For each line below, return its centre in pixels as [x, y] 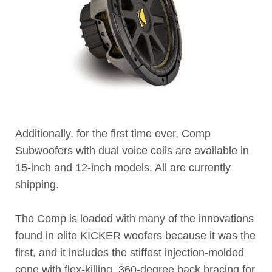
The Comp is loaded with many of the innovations [134, 219]
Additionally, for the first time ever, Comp [113, 134]
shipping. [37, 185]
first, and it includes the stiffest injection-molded [130, 253]
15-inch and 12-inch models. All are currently [123, 168]
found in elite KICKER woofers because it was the [135, 236]
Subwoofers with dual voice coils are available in [132, 151]
